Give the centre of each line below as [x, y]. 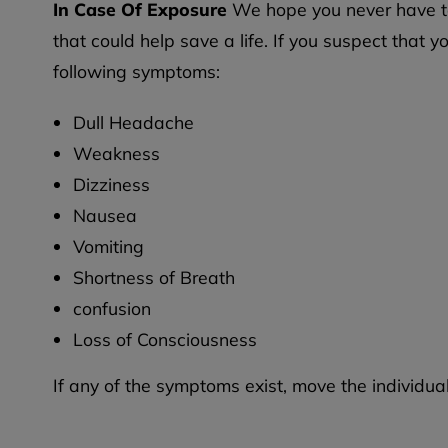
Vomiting [108, 246]
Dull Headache [133, 122]
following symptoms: [136, 71]
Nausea [104, 215]
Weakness [116, 153]
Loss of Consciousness [164, 339]
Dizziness [111, 184]
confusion [111, 308]
